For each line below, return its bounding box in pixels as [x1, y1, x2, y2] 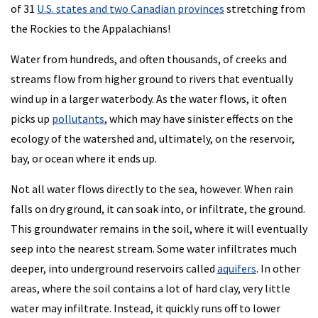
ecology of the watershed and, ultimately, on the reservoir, [11, 131, 295, 146]
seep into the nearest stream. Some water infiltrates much [11, 241, 297, 256]
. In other [256, 261, 300, 276]
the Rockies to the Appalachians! [11, 21, 170, 36]
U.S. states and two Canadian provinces [37, 1, 224, 16]
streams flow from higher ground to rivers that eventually [11, 72, 293, 87]
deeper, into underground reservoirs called [11, 261, 217, 276]
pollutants [52, 111, 104, 126]
